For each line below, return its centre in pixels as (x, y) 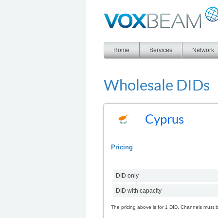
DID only (127, 175)
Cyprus (164, 118)
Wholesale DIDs (157, 84)
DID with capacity (139, 191)
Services (161, 50)
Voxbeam (114, 9)
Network (203, 50)
